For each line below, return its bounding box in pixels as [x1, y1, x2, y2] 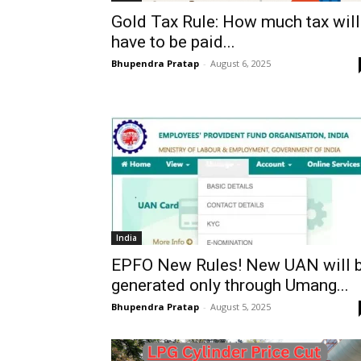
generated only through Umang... [111, 276, 349, 295]
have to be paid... [111, 32, 235, 52]
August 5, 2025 [210, 301, 271, 313]
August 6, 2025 [210, 57, 271, 69]
